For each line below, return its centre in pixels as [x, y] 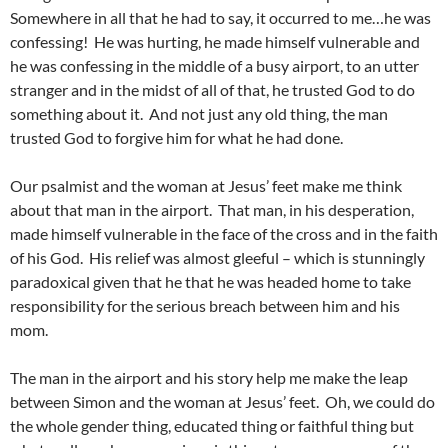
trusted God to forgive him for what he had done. [176, 138]
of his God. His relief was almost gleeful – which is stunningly [217, 258]
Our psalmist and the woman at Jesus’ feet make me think [206, 186]
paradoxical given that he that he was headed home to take [210, 282]
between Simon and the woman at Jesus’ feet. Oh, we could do [222, 402]
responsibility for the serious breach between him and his [205, 306]
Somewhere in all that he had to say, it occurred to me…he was [220, 18]
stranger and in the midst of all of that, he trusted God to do [212, 90]
